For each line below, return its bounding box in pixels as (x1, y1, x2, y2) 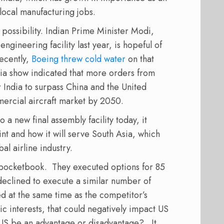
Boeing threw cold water (31, 52, 128, 66)
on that (128, 52, 154, 66)
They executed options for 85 (52, 160, 165, 174)
